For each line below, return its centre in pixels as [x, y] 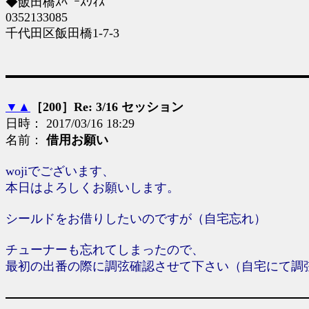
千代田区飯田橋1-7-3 [62, 33]
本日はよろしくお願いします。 [92, 188]
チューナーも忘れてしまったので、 [105, 250]
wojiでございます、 [60, 171]
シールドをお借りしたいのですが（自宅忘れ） [136, 219]
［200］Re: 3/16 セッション [107, 107]
